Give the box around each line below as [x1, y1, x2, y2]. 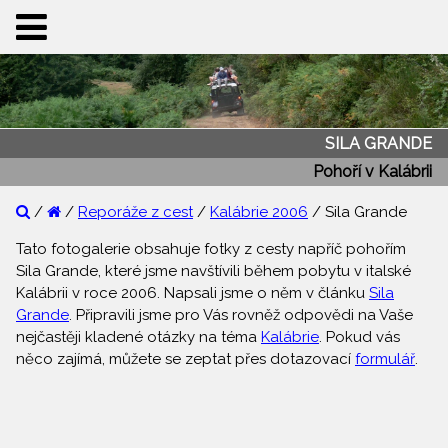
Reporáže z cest [78, 203, 193, 222]
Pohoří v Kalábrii [313, 161, 432, 181]
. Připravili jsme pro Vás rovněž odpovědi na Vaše [69, 306, 413, 325]
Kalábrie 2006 [210, 203, 308, 222]
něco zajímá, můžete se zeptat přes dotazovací [16, 350, 355, 369]
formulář [355, 350, 415, 369]
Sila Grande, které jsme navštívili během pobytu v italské [16, 262, 411, 281]
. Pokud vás [319, 328, 400, 347]
